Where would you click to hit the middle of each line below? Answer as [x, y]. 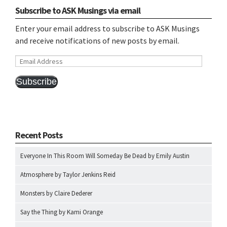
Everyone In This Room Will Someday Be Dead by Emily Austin [105, 156]
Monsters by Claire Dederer [56, 193]
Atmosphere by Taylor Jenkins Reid [68, 175]
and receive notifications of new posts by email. [97, 41]
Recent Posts [39, 135]
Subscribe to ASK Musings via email [78, 10]
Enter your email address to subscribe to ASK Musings [107, 28]
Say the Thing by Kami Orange [62, 212]
